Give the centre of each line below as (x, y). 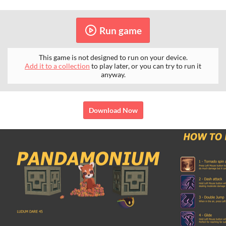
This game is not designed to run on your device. (113, 58)
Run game (120, 30)
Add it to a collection (57, 66)
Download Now (113, 110)
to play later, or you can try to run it (146, 66)
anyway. (113, 75)
